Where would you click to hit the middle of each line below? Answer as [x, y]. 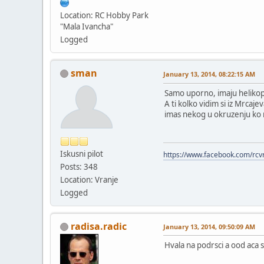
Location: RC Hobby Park [104, 15]
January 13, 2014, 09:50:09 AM [209, 226]
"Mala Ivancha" [87, 26]
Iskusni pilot [82, 154]
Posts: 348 [79, 166]
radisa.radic [99, 226]
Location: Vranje [89, 179]
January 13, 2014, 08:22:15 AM [209, 74]
